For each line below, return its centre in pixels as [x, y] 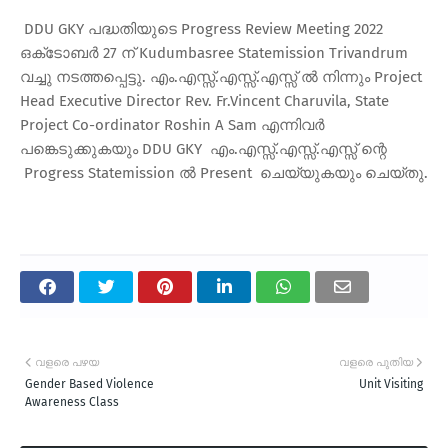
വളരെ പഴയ [67, 362]
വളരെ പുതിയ [376, 362]
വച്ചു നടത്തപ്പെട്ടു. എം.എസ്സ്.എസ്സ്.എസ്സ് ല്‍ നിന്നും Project [221, 76]
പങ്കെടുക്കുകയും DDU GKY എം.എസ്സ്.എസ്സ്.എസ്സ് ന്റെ [203, 148]
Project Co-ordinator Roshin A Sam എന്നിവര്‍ [172, 124]
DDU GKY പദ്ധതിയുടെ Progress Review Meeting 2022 [201, 28]
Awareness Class [72, 401]
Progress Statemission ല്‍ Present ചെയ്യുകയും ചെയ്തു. [224, 172]
